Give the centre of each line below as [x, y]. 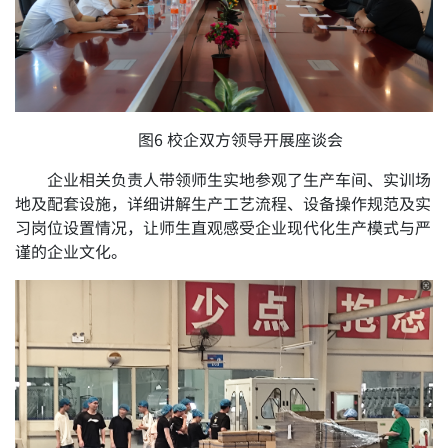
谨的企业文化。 [71, 252]
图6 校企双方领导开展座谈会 [240, 140]
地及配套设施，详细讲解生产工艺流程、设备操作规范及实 [223, 204]
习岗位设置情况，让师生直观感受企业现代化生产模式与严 [223, 228]
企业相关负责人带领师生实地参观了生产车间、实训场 [239, 180]
